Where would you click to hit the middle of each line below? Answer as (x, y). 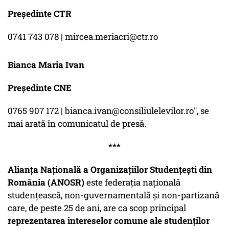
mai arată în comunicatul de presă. (77, 124)
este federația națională (132, 182)
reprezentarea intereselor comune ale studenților (109, 221)
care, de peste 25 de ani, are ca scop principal (97, 208)
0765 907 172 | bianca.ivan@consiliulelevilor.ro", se (108, 111)
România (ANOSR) (46, 182)
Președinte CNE (40, 88)
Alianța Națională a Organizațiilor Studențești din (110, 170)
